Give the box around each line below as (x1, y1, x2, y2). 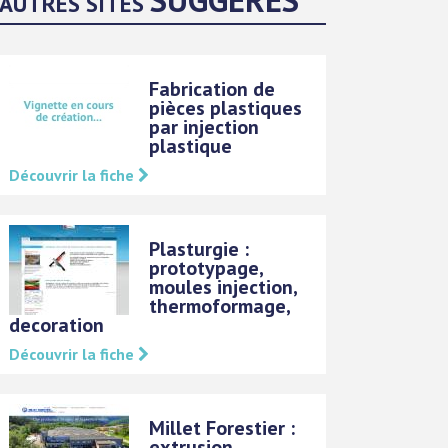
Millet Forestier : (149, 415, 296, 441)
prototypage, (149, 255, 264, 281)
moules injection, (149, 274, 298, 300)
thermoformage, (149, 293, 291, 319)
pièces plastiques (149, 95, 303, 121)
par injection (149, 114, 260, 140)
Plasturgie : (149, 236, 250, 262)
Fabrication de (149, 76, 276, 102)
